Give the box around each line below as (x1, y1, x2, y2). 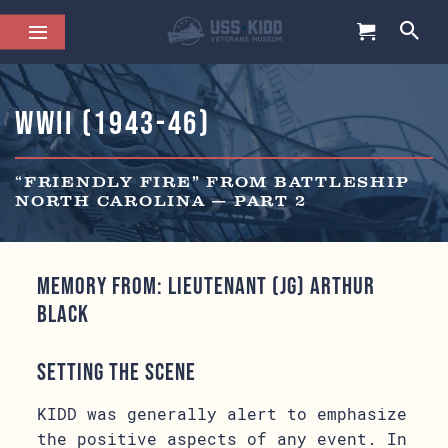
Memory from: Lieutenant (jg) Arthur (37, 272, 376, 299)
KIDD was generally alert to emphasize (37, 403, 408, 424)
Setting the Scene (37, 358, 197, 385)
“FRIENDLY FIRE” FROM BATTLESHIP (15, 173, 410, 193)
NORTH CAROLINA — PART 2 (15, 192, 307, 212)
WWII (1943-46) (15, 104, 211, 141)
